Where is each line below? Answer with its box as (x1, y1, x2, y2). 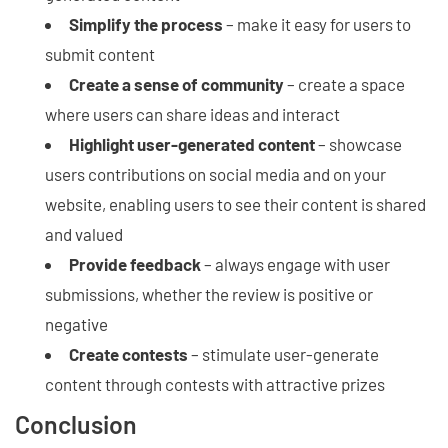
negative (45, 313, 108, 334)
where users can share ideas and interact (45, 103, 343, 124)
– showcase (315, 133, 402, 154)
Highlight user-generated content (69, 133, 315, 154)
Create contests (69, 343, 188, 364)
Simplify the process (69, 13, 223, 34)
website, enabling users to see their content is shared (45, 193, 426, 214)
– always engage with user (201, 253, 390, 274)
